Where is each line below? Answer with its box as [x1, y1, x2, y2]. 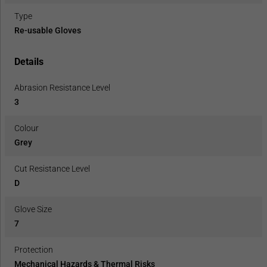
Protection [14, 245, 53, 255]
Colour [14, 123, 39, 133]
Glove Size [14, 204, 52, 215]
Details [14, 56, 44, 68]
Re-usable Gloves [14, 26, 81, 36]
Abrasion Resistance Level [14, 83, 110, 93]
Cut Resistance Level [14, 164, 90, 174]
